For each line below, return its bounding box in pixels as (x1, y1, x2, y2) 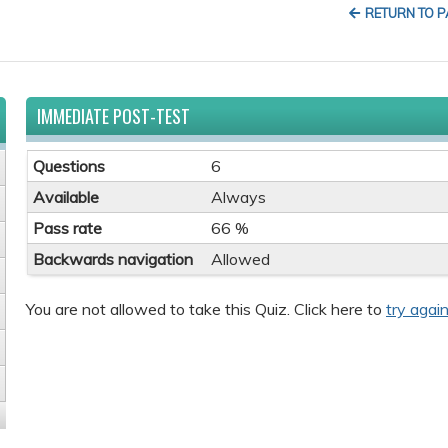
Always (211, 187, 266, 207)
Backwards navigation (33, 249, 193, 269)
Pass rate (33, 218, 102, 238)
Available (33, 187, 99, 207)
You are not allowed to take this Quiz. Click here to (26, 299, 386, 319)
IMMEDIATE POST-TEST (37, 103, 190, 129)
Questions (33, 156, 105, 176)
